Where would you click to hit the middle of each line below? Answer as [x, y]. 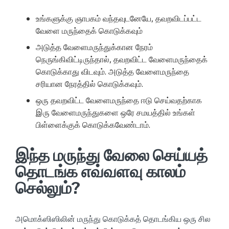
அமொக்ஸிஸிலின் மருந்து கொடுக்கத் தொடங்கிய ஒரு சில [113, 219]
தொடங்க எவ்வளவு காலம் [100, 171]
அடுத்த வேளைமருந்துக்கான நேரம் [94, 47]
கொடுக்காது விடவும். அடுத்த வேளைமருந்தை [112, 71]
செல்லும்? [48, 188]
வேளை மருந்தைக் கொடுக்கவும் [89, 30]
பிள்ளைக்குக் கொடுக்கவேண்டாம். [93, 124]
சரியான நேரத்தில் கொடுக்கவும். [89, 84]
